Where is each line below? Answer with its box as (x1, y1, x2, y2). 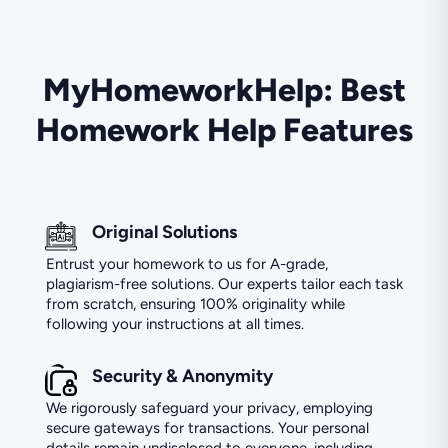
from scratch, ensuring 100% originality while (45, 294, 345, 313)
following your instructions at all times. (45, 314, 304, 333)
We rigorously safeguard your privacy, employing (45, 398, 373, 417)
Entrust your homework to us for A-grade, (45, 254, 328, 273)
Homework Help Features (35, 110, 413, 149)
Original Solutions (91, 220, 237, 243)
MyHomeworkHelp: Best (42, 70, 406, 109)
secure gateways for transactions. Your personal (45, 418, 369, 437)
